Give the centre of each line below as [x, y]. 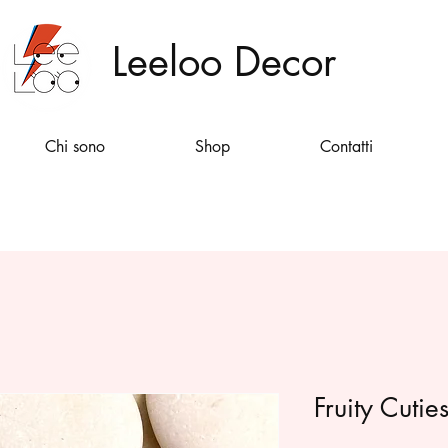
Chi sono [75, 146]
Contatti [346, 146]
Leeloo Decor [223, 62]
